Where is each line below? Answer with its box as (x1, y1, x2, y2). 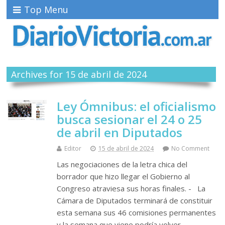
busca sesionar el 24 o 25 (57, 111, 202, 128)
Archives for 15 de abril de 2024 (11, 68, 147, 81)
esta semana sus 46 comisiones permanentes (57, 207, 216, 218)
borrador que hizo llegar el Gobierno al (57, 171, 190, 182)
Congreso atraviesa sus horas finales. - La (57, 183, 206, 194)
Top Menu (24, 4, 69, 16)
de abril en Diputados (57, 124, 183, 141)
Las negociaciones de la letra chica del (57, 159, 188, 170)
